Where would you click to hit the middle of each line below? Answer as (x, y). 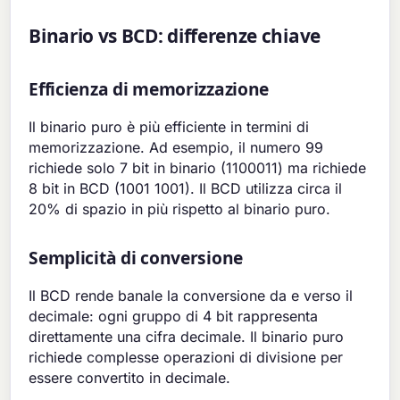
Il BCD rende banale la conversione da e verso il (191, 295)
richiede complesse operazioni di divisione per (186, 357)
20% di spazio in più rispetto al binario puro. (180, 208)
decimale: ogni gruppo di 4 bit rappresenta (174, 316)
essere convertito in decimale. (130, 377)
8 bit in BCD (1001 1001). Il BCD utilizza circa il (186, 188)
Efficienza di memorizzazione (149, 88)
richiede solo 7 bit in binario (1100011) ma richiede (198, 167)
